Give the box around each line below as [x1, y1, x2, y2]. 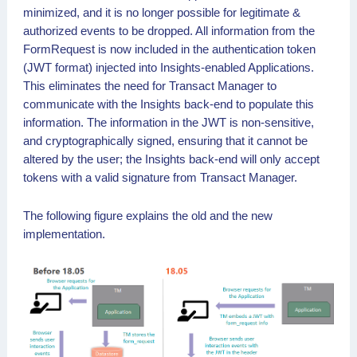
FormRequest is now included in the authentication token [23, 41, 316, 56]
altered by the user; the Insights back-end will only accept [23, 151, 320, 166]
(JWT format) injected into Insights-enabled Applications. [23, 60, 314, 74]
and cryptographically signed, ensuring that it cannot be [23, 133, 308, 147]
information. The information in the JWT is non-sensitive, [23, 115, 314, 129]
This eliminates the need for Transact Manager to [23, 78, 277, 92]
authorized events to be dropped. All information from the [23, 23, 315, 37]
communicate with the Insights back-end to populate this [23, 96, 314, 111]
